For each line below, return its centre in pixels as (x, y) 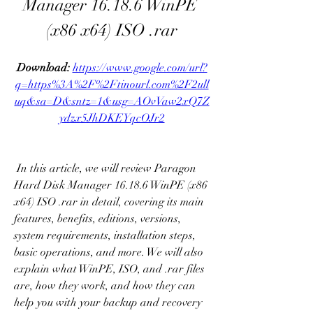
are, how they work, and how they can (105, 286)
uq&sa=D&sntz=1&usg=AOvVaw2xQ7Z (112, 101)
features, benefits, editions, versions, (97, 219)
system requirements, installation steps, (105, 235)
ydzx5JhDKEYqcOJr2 (112, 118)
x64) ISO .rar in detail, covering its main (109, 202)
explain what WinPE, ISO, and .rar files (109, 269)
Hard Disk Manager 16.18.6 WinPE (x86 (111, 185)
